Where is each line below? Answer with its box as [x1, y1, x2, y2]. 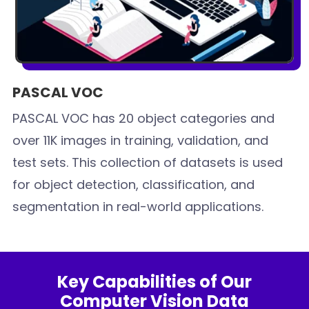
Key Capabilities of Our [57, 270, 252, 293]
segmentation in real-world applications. [12, 197, 264, 215]
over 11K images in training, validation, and [12, 131, 269, 149]
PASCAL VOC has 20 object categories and [12, 109, 275, 127]
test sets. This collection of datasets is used [12, 153, 283, 171]
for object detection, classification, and [12, 175, 255, 193]
